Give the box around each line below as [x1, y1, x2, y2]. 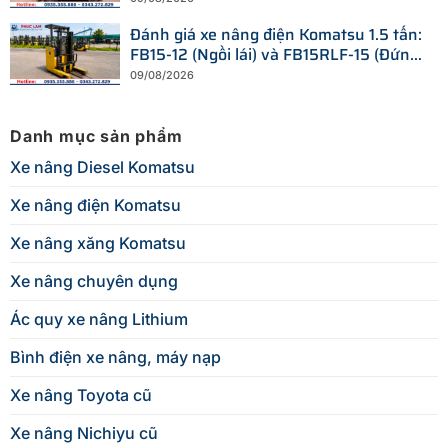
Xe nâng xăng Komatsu [10, 232, 186, 253]
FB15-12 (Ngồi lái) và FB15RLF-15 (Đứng [130, 42, 419, 68]
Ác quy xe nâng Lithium [10, 308, 188, 329]
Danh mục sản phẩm [10, 125, 183, 146]
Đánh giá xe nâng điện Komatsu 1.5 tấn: [130, 22, 422, 48]
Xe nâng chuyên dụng [10, 270, 178, 291]
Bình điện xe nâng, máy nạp [10, 346, 221, 367]
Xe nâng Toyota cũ [10, 384, 152, 405]
